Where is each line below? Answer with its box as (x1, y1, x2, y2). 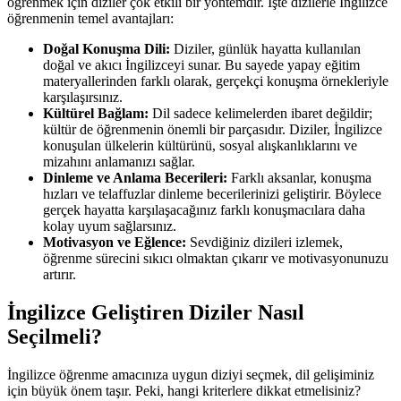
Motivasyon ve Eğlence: (43, 235, 186, 251)
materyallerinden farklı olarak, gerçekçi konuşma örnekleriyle (43, 73, 388, 90)
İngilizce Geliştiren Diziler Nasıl (7, 301, 304, 325)
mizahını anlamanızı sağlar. (43, 154, 195, 170)
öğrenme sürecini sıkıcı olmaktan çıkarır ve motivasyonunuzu (43, 251, 388, 267)
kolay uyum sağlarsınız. (43, 218, 176, 235)
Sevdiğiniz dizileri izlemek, (186, 235, 343, 251)
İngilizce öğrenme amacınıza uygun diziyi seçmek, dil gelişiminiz (7, 367, 374, 383)
